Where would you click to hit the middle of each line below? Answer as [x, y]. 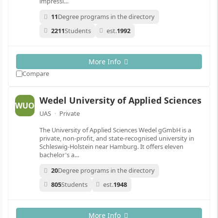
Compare [36, 73]
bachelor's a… [59, 154]
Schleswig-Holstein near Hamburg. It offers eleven [111, 146]
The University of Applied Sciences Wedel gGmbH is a [115, 130]
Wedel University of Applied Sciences [120, 100]
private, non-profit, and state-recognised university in [117, 138]
